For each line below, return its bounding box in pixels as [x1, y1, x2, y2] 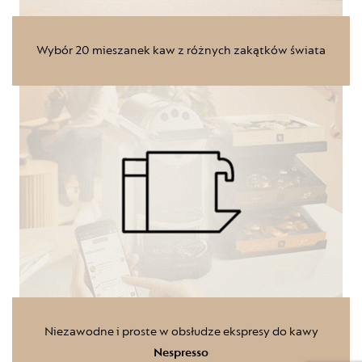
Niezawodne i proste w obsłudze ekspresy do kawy [44, 325, 318, 339]
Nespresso [154, 346, 208, 360]
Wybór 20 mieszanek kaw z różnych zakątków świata [36, 44, 326, 57]
